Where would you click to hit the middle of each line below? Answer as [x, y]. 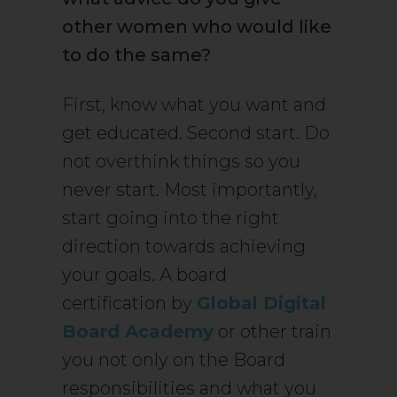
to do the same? [136, 55]
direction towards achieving [184, 247]
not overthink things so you [181, 162]
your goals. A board [144, 275]
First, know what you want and [194, 105]
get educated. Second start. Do [196, 133]
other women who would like [197, 27]
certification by [129, 304]
